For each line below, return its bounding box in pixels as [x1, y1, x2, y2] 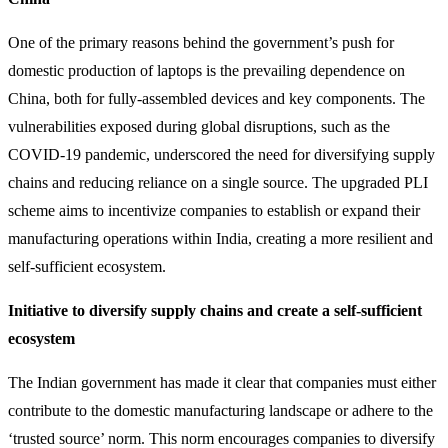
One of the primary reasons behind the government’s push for [8, 33, 394, 51]
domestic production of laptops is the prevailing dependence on [8, 61, 405, 79]
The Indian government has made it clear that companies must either [8, 373, 436, 391]
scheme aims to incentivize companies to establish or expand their [8, 201, 420, 219]
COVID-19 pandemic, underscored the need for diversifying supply [8, 145, 435, 163]
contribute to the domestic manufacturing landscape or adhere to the [8, 401, 433, 419]
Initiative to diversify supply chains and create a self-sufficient [8, 301, 422, 319]
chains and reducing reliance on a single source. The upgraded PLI [8, 173, 428, 191]
